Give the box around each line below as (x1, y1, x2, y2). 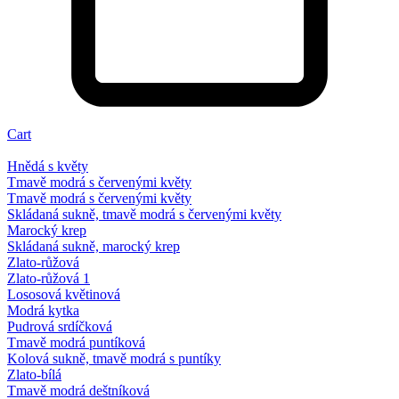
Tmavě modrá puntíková (7, 335, 145, 351)
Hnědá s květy (7, 159, 88, 175)
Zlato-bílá (7, 367, 61, 383)
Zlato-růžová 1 (7, 271, 90, 287)
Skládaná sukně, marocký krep (7, 239, 180, 255)
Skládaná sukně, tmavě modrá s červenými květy (7, 207, 281, 223)
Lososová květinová (7, 287, 120, 303)
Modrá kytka (7, 303, 79, 319)
